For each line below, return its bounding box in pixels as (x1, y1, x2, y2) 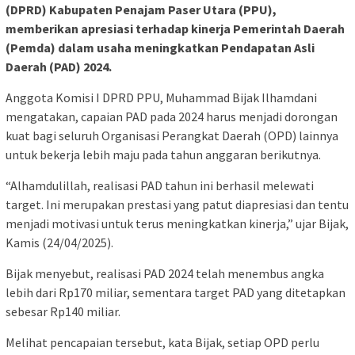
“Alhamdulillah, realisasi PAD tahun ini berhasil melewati (6, 177, 314, 194)
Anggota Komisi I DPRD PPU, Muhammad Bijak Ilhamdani (6, 90, 317, 106)
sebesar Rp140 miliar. (6, 303, 120, 320)
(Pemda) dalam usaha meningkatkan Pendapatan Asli (6, 40, 315, 56)
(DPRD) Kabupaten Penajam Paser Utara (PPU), (6, 2, 277, 18)
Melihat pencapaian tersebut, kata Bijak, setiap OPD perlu (6, 334, 319, 351)
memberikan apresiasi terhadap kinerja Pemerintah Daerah (6, 21, 345, 37)
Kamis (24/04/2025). (6, 235, 113, 251)
